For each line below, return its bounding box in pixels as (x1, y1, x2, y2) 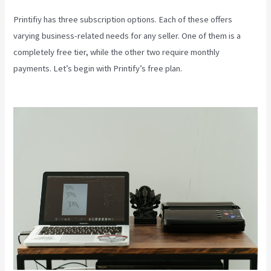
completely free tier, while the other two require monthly (13, 46, 220, 57)
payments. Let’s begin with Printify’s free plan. (13, 62, 184, 74)
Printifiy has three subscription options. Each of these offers (13, 13, 233, 25)
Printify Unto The (184, 62, 246, 74)
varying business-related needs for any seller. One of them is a (13, 30, 241, 41)
